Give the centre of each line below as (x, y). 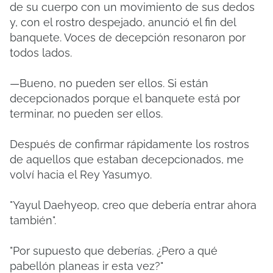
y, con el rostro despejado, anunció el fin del (123, 22)
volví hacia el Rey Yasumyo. (81, 175)
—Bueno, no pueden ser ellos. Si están (109, 83)
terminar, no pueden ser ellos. (86, 114)
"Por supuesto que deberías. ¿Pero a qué (114, 251)
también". (33, 220)
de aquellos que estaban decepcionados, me (127, 159)
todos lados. (41, 53)
